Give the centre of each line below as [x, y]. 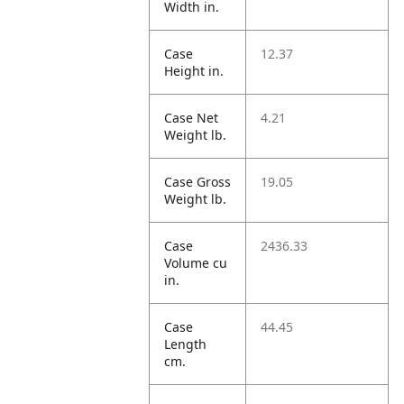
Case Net [192, 118]
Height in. [194, 71]
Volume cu [196, 263]
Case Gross [198, 182]
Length [186, 344]
